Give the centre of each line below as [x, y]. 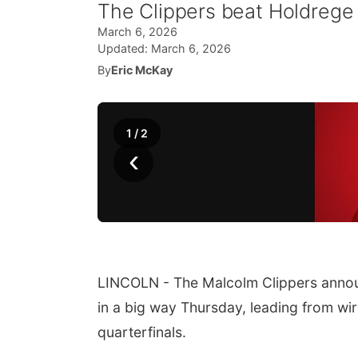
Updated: [124, 48]
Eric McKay [142, 70]
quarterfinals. [142, 332]
